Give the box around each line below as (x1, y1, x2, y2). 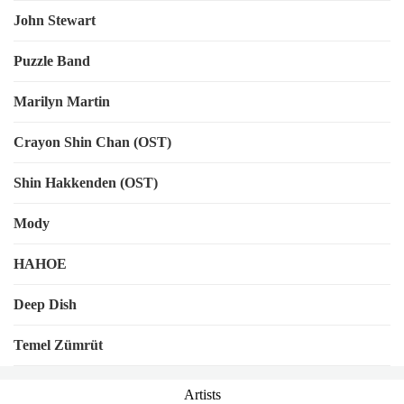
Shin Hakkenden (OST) (14, 175, 158, 190)
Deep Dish (14, 297, 77, 312)
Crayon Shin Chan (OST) (14, 134, 171, 150)
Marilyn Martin (14, 94, 110, 109)
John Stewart (14, 13, 96, 28)
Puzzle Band (14, 53, 90, 69)
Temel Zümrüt (14, 337, 103, 353)
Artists (183, 387, 221, 402)
